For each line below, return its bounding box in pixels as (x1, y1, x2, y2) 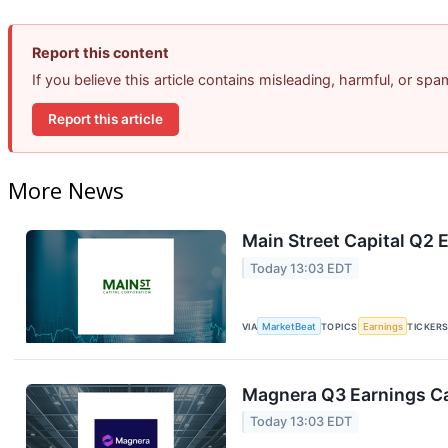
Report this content (32, 43, 169, 61)
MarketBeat (262, 320, 317, 332)
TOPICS (321, 320, 358, 332)
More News (8, 175, 124, 206)
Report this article (48, 111, 163, 128)
